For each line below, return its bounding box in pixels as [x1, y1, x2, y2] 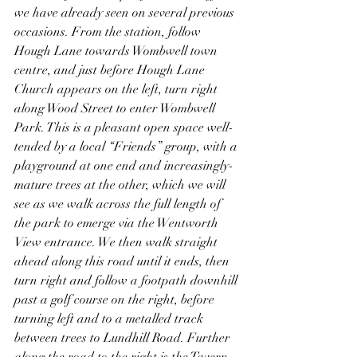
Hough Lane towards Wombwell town [14, 43, 221, 59]
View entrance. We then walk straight [14, 234, 221, 250]
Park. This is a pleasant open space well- [14, 120, 233, 135]
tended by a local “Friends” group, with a [14, 139, 241, 155]
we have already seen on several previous [14, 5, 237, 21]
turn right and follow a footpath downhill [14, 273, 241, 288]
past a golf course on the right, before [14, 292, 218, 308]
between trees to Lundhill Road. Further [14, 330, 233, 346]
